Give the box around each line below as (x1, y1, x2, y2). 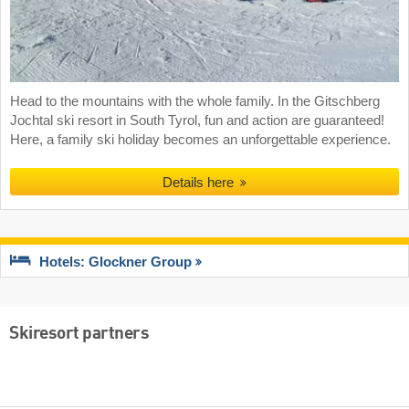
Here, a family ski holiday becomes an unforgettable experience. (10, 131, 391, 147)
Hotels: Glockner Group (39, 255, 192, 270)
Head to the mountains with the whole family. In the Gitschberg (10, 93, 380, 109)
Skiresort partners (9, 325, 149, 344)
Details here (162, 173, 237, 190)
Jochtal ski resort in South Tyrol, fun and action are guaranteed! (10, 112, 384, 128)
